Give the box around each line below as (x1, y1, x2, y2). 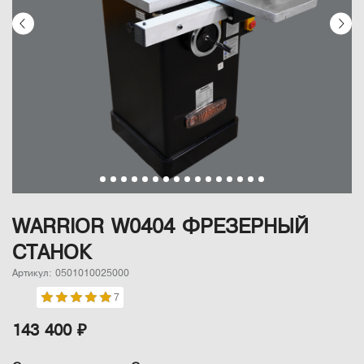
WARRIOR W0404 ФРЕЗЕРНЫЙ (12, 215, 309, 238)
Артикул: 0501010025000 (12, 268, 129, 279)
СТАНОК (12, 241, 91, 264)
